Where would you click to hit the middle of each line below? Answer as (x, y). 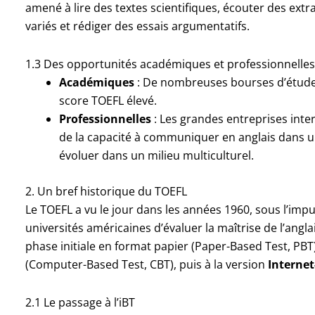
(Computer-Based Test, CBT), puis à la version (146, 264)
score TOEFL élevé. (108, 100)
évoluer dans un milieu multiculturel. (156, 155)
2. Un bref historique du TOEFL (106, 191)
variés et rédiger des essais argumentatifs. (137, 26)
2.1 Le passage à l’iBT (80, 302)
